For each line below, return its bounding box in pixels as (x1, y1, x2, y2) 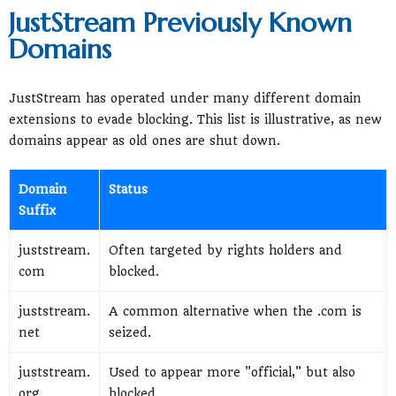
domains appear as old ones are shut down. (9, 133, 280, 148)
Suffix (19, 202, 56, 217)
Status (109, 181, 148, 196)
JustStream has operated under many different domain (9, 90, 362, 105)
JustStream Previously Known (9, 5, 352, 39)
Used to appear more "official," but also (109, 364, 355, 379)
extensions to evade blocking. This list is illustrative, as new (9, 111, 382, 126)
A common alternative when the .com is (109, 303, 362, 318)
